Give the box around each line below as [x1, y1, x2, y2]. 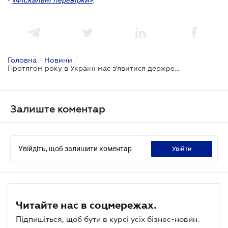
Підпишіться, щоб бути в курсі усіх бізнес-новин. [16, 214, 199, 223]
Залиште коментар [10, 103, 105, 115]
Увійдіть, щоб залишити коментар [18, 144, 132, 153]
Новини [44, 55, 72, 64]
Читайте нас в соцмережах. [16, 199, 156, 211]
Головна [8, 55, 37, 64]
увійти [175, 145, 192, 152]
